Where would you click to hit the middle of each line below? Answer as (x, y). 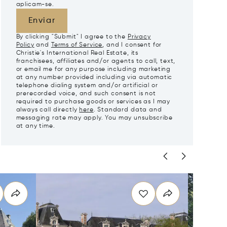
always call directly (48, 110)
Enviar (42, 21)
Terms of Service (77, 45)
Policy (25, 45)
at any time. (35, 126)
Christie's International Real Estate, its (77, 53)
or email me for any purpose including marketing (93, 69)
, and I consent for (132, 45)
